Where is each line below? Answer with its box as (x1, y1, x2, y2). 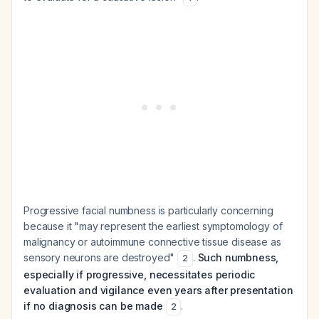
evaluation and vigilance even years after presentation (23, 284, 293, 296)
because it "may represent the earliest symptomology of (23, 220, 283, 232)
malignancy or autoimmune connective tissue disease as (23, 236, 281, 248)
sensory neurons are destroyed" (23, 251, 178, 263)
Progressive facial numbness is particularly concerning (23, 204, 273, 216)
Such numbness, (197, 251, 279, 263)
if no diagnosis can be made (23, 300, 163, 312)
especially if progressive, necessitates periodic (23, 268, 256, 281)
